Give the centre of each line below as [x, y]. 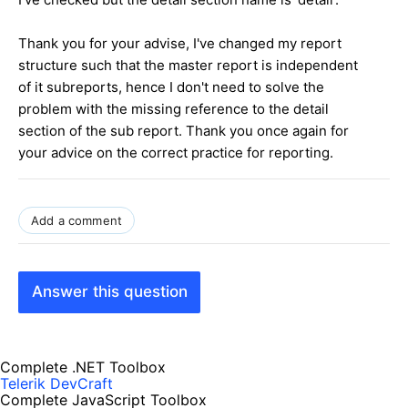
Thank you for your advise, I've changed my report [180, 43]
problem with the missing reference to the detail [173, 108]
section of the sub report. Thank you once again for [184, 130]
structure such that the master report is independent [188, 65]
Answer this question [109, 292]
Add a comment [77, 220]
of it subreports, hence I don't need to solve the [171, 87]
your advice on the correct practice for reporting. [176, 152]
